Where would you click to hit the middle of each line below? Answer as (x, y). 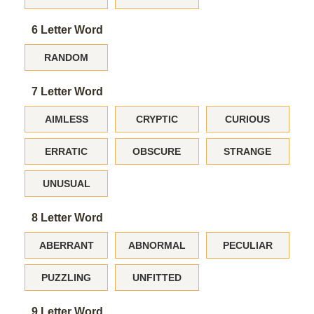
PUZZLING (67, 278)
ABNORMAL (157, 245)
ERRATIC (67, 151)
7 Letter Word (67, 91)
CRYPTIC (157, 119)
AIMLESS (66, 119)
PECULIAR (247, 245)
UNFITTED (157, 278)
